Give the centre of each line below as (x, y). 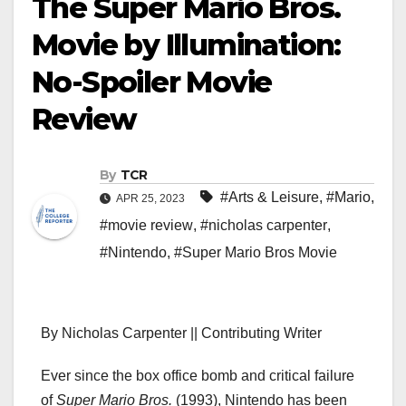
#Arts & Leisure (270, 198)
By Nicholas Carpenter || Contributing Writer (181, 333)
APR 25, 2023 (151, 199)
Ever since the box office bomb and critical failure (198, 376)
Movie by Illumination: (186, 45)
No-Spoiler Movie (152, 82)
